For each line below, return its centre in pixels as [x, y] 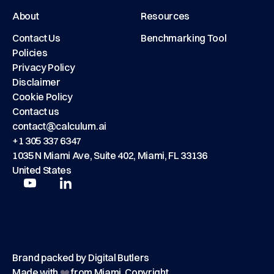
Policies [30, 53]
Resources [165, 16]
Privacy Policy [44, 67]
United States [42, 170]
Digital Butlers [119, 257]
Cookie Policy [43, 97]
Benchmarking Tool [184, 38]
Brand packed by [50, 257]
